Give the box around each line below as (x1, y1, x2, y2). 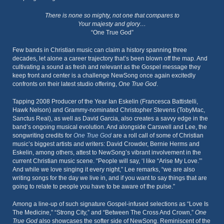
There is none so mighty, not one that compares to (44, 12, 179, 19)
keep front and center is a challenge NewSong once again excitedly (12, 72, 195, 79)
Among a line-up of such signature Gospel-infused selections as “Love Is (12, 200, 208, 207)
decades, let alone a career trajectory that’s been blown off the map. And (12, 55, 207, 62)
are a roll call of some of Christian (111, 132, 203, 139)
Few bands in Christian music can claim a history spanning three (12, 46, 187, 53)
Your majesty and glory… (78, 20, 146, 27)
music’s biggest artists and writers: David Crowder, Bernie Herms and (12, 140, 199, 147)
